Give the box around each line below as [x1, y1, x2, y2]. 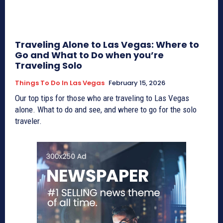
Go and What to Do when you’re [15, 48, 164, 61]
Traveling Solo [15, 59, 82, 72]
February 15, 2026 [109, 78, 165, 88]
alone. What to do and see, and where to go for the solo [15, 104, 197, 114]
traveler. [15, 115, 42, 126]
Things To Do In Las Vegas [15, 78, 105, 88]
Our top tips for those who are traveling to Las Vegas [15, 93, 189, 103]
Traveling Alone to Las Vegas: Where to [15, 38, 199, 51]
